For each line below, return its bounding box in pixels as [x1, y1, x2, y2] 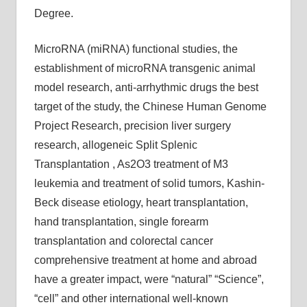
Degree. [34, 8, 73, 19]
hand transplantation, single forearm [34, 216, 208, 228]
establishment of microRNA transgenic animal [34, 62, 256, 74]
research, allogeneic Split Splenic [34, 139, 197, 151]
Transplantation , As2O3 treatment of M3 [34, 158, 228, 170]
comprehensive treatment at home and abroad [34, 254, 257, 266]
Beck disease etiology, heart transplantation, [34, 197, 248, 208]
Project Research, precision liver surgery [34, 120, 231, 132]
